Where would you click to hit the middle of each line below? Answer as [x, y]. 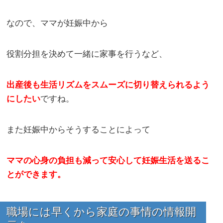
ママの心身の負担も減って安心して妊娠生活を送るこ [108, 160]
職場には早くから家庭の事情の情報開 [102, 212]
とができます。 [36, 174]
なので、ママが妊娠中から [57, 23]
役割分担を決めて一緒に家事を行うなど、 [87, 54]
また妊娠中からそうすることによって [79, 129]
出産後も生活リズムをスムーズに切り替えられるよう [108, 85]
